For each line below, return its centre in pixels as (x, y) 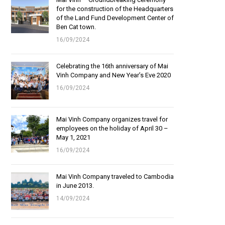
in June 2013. (75, 186)
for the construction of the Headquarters (115, 9)
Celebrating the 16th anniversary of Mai (112, 66)
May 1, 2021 (73, 137)
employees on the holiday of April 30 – (112, 128)
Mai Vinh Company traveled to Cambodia (115, 177)
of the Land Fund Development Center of (115, 18)
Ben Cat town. (76, 27)
